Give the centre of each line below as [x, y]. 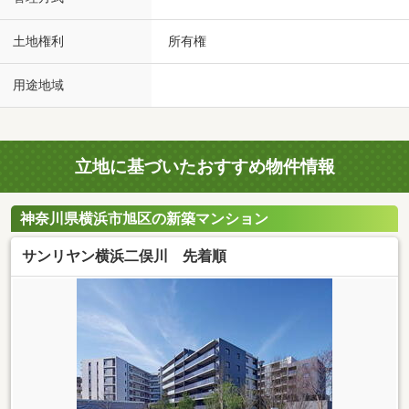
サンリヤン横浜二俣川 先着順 [124, 256]
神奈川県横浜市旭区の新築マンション [144, 218]
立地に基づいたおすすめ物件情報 [204, 167]
